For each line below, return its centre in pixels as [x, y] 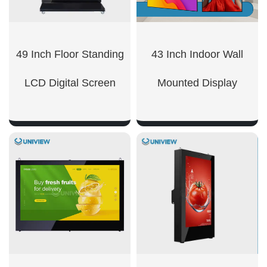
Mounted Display [197, 83]
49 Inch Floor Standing [70, 54]
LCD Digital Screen [70, 83]
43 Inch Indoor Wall [197, 54]
